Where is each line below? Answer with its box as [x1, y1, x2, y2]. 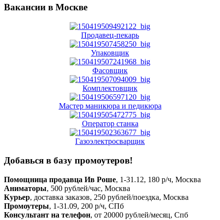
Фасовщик [92, 66, 128, 75]
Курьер [4, 192, 30, 201]
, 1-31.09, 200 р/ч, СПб [49, 201, 124, 210]
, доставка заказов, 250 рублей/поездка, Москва [30, 192, 189, 201]
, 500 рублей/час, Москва [47, 184, 130, 192]
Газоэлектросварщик [75, 137, 145, 146]
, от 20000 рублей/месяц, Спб [90, 210, 188, 219]
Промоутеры [4, 201, 49, 210]
